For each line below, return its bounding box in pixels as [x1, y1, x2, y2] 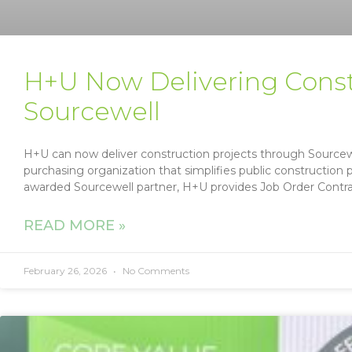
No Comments [120, 265, 189, 277]
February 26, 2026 [24, 265, 109, 277]
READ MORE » [24, 217, 126, 235]
